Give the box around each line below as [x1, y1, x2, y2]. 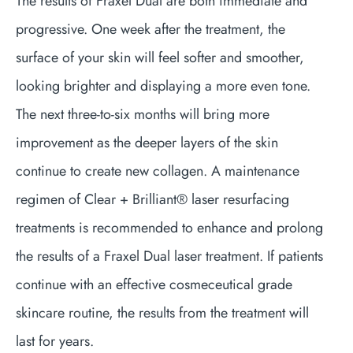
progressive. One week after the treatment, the [16, 18, 285, 39]
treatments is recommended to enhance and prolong [16, 217, 323, 238]
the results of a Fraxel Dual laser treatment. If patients [16, 245, 323, 266]
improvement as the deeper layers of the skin [16, 132, 278, 153]
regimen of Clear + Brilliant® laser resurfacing [16, 188, 289, 210]
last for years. [16, 330, 94, 351]
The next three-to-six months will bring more [16, 103, 269, 124]
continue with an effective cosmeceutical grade [16, 273, 292, 295]
